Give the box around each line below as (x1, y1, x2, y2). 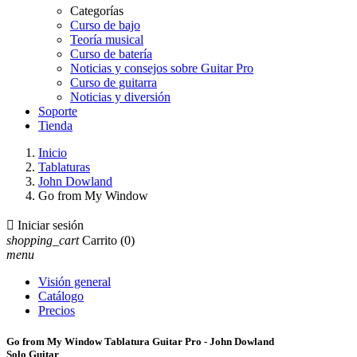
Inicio (38, 146, 67, 159)
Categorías (70, 4, 124, 18)
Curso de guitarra (70, 76, 157, 89)
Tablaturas (38, 160, 90, 174)
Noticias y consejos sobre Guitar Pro (70, 61, 253, 75)
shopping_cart (6, 233, 79, 247)
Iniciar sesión (18, 218, 84, 232)
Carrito (82, 233, 117, 247)
